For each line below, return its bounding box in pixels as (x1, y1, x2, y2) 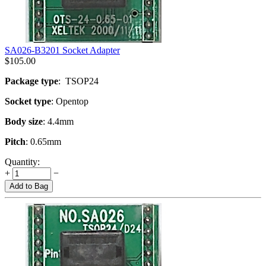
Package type (5, 75, 58, 86)
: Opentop (51, 96, 88, 106)
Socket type (5, 96, 51, 106)
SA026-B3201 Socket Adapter (5, 45, 120, 55)
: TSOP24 (58, 75, 99, 86)
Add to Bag (9, 181, 48, 191)
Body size (5, 116, 43, 126)
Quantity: (5, 156, 40, 167)
